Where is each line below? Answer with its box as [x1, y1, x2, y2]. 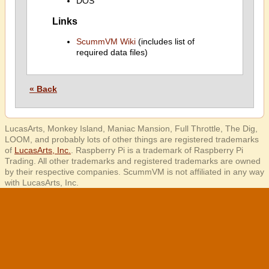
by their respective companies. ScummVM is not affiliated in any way [5, 167, 264, 177]
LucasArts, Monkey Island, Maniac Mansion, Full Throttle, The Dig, [5, 124, 258, 133]
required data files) [76, 47, 148, 58]
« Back [29, 84, 57, 94]
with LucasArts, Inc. [5, 178, 79, 187]
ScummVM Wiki [76, 37, 136, 47]
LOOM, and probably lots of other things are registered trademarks [5, 134, 259, 144]
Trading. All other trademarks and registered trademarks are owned [5, 156, 261, 166]
